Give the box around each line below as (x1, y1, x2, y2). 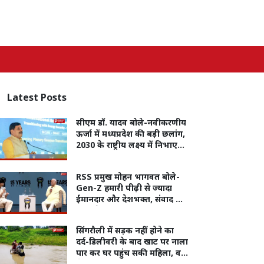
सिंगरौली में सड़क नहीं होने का (75, 226, 174, 237)
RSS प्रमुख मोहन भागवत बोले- (75, 171, 180, 183)
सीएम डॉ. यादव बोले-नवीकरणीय (75, 118, 186, 129)
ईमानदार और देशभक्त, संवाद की (75, 194, 185, 206)
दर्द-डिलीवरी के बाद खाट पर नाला (75, 237, 188, 249)
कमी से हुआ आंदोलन (75, 205, 147, 217)
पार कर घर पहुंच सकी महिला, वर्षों (75, 248, 189, 260)
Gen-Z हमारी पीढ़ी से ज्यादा (75, 183, 172, 194)
